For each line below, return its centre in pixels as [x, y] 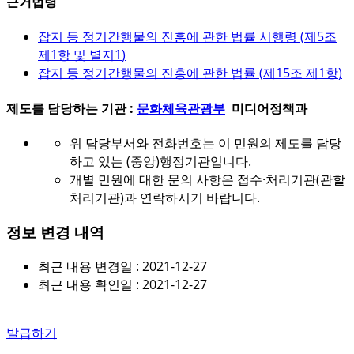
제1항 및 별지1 [80, 55]
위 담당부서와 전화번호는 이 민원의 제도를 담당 [205, 143]
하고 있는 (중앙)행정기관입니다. [160, 161]
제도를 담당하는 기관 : [72, 108]
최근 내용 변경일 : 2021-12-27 [122, 267]
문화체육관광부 [181, 108]
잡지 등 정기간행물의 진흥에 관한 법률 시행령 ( [171, 37]
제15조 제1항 [301, 73]
